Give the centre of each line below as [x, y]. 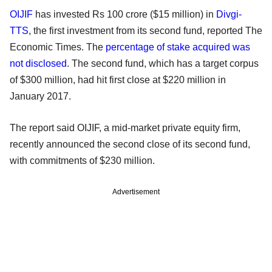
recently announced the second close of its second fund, [130, 144]
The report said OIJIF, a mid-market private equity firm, [125, 127]
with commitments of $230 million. [82, 160]
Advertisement [136, 192]
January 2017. [40, 96]
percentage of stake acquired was [178, 47]
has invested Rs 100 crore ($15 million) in [124, 14]
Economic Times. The [58, 47]
